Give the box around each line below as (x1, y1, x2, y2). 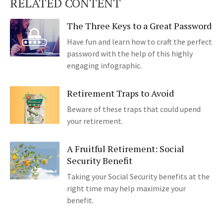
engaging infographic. (67, 60, 142, 71)
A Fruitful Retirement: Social (67, 143, 184, 155)
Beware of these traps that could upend (67, 104, 201, 114)
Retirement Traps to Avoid (67, 87, 174, 100)
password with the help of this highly (67, 49, 193, 59)
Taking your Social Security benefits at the (67, 171, 210, 182)
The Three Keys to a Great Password (67, 20, 212, 32)
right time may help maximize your (67, 183, 186, 194)
